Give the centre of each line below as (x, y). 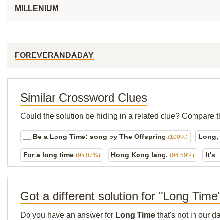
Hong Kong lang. (140, 155)
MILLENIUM (37, 9)
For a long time (49, 155)
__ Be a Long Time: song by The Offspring (96, 137)
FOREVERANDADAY (54, 55)
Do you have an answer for (68, 215)
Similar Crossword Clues (84, 97)
